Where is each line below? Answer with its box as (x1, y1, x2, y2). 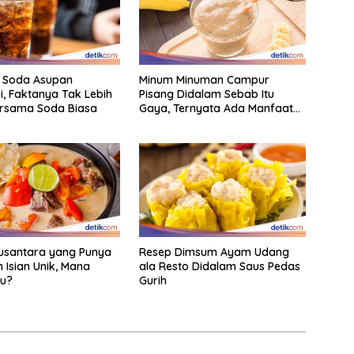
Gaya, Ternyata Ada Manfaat (138, 101, 293, 116)
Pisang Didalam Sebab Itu (138, 87, 274, 102)
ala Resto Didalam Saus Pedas (138, 259, 300, 274)
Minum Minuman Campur (138, 73, 269, 88)
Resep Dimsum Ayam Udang (138, 245, 289, 260)
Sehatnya (138, 115, 189, 130)
